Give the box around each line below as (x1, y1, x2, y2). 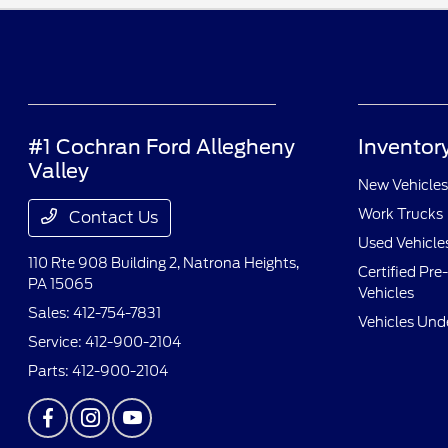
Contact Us (65, 208, 159, 228)
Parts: (28, 363, 73, 380)
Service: (28, 334, 86, 351)
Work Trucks (357, 206, 443, 223)
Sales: (28, 305, 74, 322)
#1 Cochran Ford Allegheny (28, 135, 296, 160)
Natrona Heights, (183, 255, 300, 272)
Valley (28, 159, 90, 184)
